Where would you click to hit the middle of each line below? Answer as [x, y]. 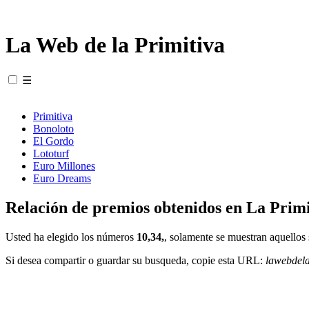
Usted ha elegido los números [71, 237]
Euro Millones [64, 166]
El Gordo [53, 141]
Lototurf [51, 153]
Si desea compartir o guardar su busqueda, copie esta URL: [136, 260]
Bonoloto [53, 128]
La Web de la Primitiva [115, 45]
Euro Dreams [62, 178]
